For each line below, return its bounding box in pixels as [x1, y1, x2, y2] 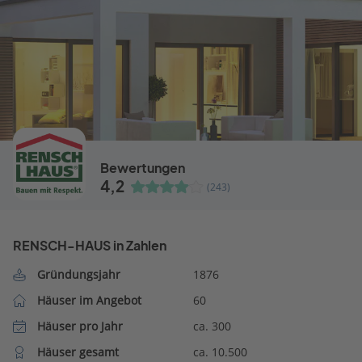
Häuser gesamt [36, 343, 119, 360]
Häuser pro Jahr [36, 318, 123, 334]
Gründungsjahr [36, 266, 120, 282]
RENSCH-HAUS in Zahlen [13, 237, 166, 254]
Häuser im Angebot [36, 292, 141, 308]
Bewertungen [100, 159, 185, 176]
